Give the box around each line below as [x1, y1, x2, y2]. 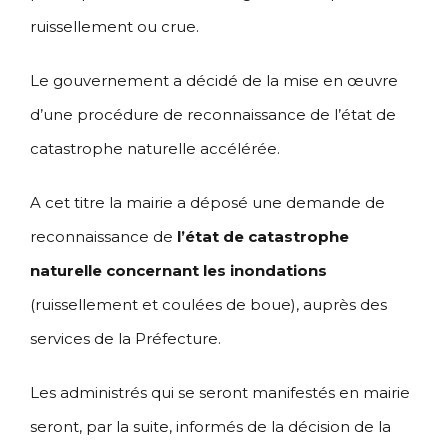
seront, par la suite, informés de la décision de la [30, 417, 391, 437]
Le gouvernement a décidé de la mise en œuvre [30, 71, 398, 91]
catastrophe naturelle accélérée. [30, 139, 280, 159]
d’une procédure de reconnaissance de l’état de [30, 105, 396, 125]
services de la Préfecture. [30, 329, 221, 349]
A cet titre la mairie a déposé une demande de [30, 193, 385, 213]
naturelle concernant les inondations [30, 261, 327, 281]
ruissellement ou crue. [30, 17, 199, 37]
